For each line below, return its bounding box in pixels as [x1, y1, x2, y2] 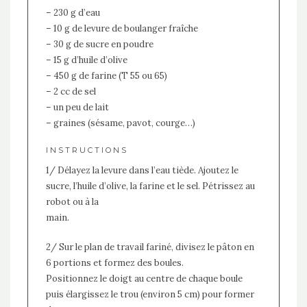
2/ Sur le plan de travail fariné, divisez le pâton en [45, 241, 254, 253]
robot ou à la [45, 195, 99, 208]
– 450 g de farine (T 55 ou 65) [45, 69, 167, 82]
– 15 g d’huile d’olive [45, 53, 127, 66]
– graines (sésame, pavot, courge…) [45, 116, 195, 129]
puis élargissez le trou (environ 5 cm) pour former [45, 288, 254, 300]
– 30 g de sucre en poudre [45, 38, 153, 50]
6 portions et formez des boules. [45, 256, 184, 269]
